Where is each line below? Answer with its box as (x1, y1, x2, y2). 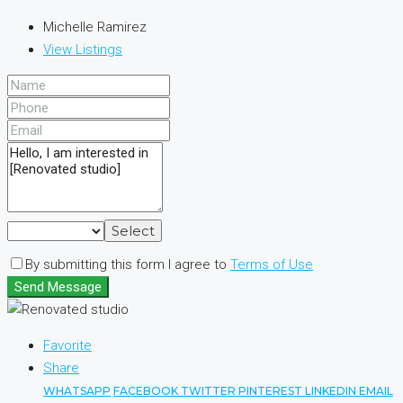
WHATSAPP (43, 384, 111, 399)
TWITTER (181, 384, 238, 399)
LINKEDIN (305, 384, 359, 399)
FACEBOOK (113, 384, 181, 399)
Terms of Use (230, 256, 313, 273)
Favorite (43, 337, 92, 354)
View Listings (43, 41, 122, 58)
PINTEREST (238, 384, 305, 399)
